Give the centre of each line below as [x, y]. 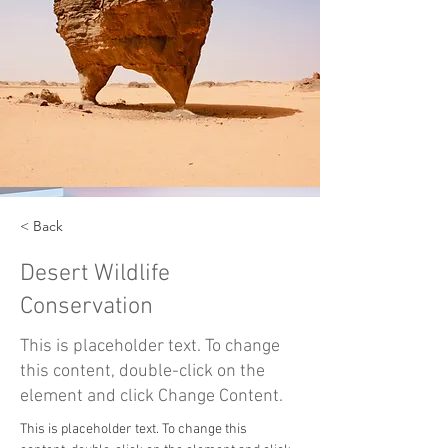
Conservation [86, 307]
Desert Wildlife [95, 274]
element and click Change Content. [151, 396]
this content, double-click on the [142, 371]
